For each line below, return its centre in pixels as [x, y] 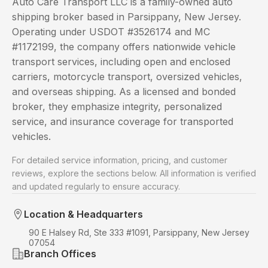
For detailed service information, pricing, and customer [120, 160]
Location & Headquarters [83, 214]
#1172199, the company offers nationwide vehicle [124, 47]
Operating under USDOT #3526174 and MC [111, 32]
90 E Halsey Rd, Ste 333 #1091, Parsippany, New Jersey [139, 232]
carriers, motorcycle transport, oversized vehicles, [127, 77]
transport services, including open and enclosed [121, 62]
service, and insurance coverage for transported [123, 121]
